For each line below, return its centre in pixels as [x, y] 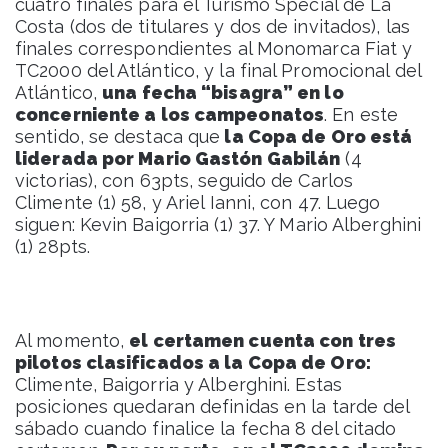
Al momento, [72, 341]
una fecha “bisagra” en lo [223, 93]
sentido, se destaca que [118, 137]
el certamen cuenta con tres [262, 341]
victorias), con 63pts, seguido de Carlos [184, 181]
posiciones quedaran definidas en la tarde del [212, 407]
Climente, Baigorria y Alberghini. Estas [178, 385]
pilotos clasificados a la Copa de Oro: [193, 363]
